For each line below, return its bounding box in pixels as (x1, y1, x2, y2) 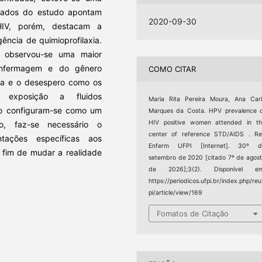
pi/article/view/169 (149, 188, 203, 196)
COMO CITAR (149, 64, 196, 74)
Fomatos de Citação (157, 209, 229, 219)
